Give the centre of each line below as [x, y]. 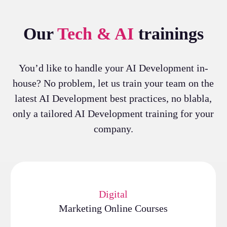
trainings [168, 33]
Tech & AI [95, 33]
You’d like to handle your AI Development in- [113, 68]
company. [113, 128]
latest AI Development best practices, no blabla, [113, 98]
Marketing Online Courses [113, 208]
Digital [113, 194]
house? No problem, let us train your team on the [113, 83]
